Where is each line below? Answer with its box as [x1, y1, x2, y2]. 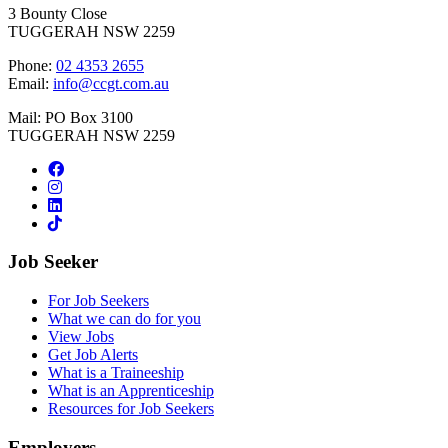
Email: [8, 74, 53, 92]
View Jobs [48, 328, 114, 346]
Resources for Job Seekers [48, 400, 214, 418]
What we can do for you [48, 310, 201, 328]
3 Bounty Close [8, 4, 107, 22]
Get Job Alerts [48, 346, 138, 364]
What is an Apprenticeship [48, 382, 214, 400]
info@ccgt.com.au [53, 74, 169, 92]
